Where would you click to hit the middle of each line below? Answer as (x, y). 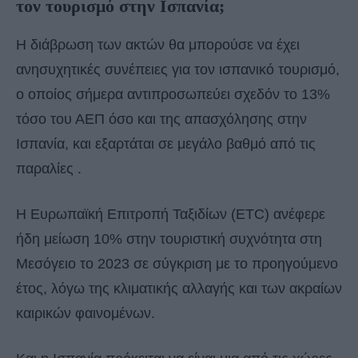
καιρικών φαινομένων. (86, 314)
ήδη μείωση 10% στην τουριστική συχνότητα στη (169, 239)
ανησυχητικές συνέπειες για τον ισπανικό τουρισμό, (178, 70)
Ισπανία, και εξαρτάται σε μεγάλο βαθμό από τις (166, 144)
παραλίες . (49, 169)
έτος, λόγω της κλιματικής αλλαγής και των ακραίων (179, 289)
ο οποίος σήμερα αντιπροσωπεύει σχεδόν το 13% (173, 95)
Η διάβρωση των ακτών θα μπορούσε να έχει (158, 45)
